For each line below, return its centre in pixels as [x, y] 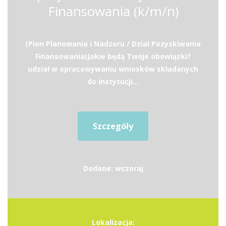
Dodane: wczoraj [113, 168]
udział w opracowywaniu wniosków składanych [113, 69]
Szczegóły [113, 126]
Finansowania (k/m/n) [113, 11]
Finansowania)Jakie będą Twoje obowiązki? [113, 56]
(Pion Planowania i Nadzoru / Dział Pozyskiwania [113, 44]
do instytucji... [113, 81]
